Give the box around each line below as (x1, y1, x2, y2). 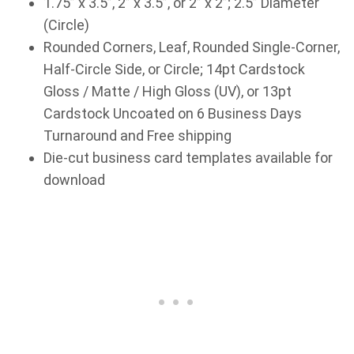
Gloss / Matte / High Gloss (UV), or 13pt (43, 83, 292, 100)
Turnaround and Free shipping (43, 127, 232, 145)
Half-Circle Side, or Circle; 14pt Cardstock (43, 61, 305, 78)
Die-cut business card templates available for (43, 149, 333, 167)
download (43, 171, 105, 189)
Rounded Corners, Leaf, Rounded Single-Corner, (43, 39, 340, 56)
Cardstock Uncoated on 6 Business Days (43, 105, 302, 122)
